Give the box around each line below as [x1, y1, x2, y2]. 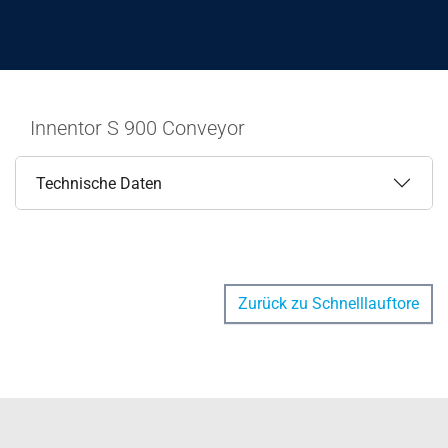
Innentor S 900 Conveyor [30, 116, 245, 141]
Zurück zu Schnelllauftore [238, 294, 419, 314]
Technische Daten [36, 173, 162, 193]
